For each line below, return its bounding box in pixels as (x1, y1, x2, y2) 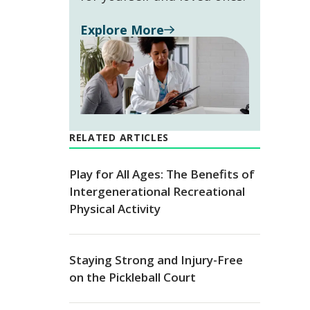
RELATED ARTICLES (69, 131, 170, 145)
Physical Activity (69, 200, 161, 217)
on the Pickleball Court (69, 268, 196, 285)
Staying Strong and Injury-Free (69, 251, 243, 268)
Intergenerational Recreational (69, 183, 245, 199)
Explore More (80, 21, 164, 39)
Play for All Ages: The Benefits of (69, 165, 255, 182)
